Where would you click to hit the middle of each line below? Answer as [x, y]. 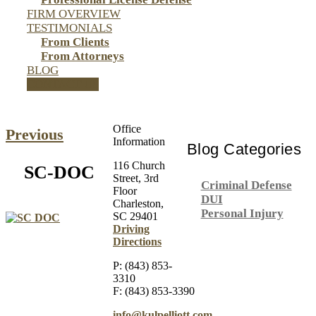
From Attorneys [83, 56]
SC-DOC [59, 172]
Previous [35, 134]
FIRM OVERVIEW [74, 14]
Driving [131, 229]
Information [139, 141]
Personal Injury [242, 214]
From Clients [75, 42]
